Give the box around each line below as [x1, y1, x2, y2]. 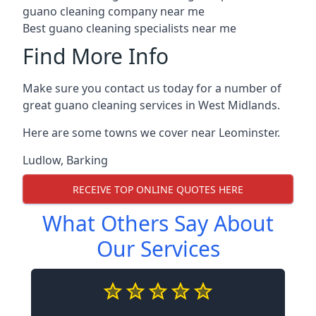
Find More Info [23, 42, 169, 71]
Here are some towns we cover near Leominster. [23, 125, 280, 140]
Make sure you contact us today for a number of [23, 80, 281, 96]
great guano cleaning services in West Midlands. [23, 97, 280, 113]
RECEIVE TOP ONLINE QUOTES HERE [73, 182, 243, 196]
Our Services [96, 234, 220, 263]
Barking [66, 152, 108, 168]
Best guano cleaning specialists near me [23, 20, 236, 36]
